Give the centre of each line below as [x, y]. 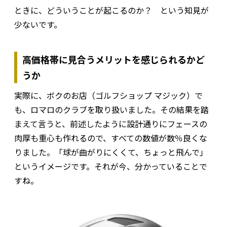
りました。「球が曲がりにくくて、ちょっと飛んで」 [111, 152]
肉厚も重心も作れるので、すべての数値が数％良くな [111, 138]
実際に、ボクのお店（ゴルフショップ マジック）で [108, 95]
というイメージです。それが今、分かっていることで [111, 166]
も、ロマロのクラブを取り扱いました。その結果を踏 [111, 109]
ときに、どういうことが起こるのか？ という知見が [111, 10]
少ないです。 [38, 24]
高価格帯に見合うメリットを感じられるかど [113, 59]
